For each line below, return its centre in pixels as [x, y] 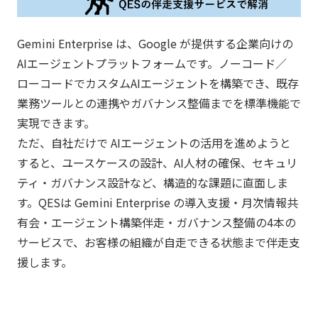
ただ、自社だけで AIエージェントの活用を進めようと [154, 143]
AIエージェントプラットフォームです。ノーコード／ [152, 64]
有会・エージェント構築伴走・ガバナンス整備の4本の [157, 223]
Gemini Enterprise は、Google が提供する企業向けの [155, 44]
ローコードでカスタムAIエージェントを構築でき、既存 [158, 83]
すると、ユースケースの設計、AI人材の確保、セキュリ [157, 163]
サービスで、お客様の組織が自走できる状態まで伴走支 [159, 242]
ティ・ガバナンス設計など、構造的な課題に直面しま [153, 183]
